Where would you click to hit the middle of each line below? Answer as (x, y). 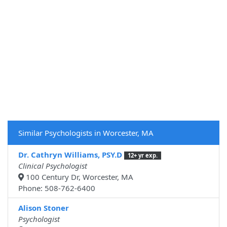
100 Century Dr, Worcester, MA (79, 177)
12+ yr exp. (142, 156)
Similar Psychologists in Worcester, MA (86, 133)
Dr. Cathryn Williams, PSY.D (70, 155)
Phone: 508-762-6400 (57, 188)
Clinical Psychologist (53, 166)
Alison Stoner (44, 208)
